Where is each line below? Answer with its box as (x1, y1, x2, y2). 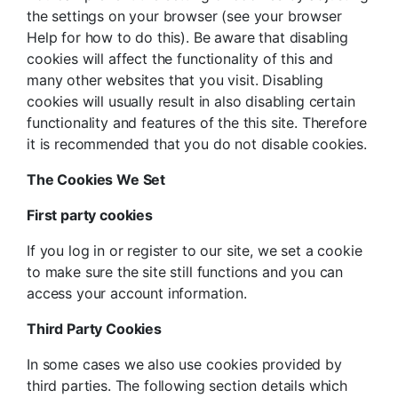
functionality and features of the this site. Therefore (27, 114, 367, 132)
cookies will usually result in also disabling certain (27, 92, 355, 111)
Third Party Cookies (27, 320, 162, 338)
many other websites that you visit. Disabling (27, 71, 323, 90)
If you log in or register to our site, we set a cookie (27, 242, 362, 260)
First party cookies (27, 206, 153, 225)
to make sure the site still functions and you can (27, 263, 344, 282)
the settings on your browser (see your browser (27, 7, 342, 26)
